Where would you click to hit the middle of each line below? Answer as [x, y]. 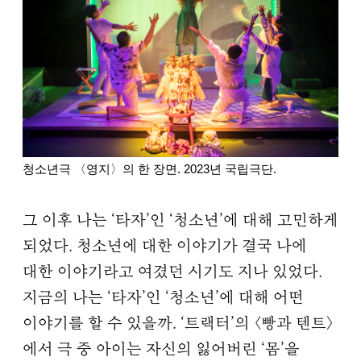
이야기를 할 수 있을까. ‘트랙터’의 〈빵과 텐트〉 [178, 324]
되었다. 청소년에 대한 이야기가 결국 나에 [165, 247]
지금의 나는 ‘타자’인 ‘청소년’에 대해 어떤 [163, 298]
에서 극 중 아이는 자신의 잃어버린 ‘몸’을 [161, 350]
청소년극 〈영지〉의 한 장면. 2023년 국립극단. [149, 168]
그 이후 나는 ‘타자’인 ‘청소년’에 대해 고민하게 [180, 221]
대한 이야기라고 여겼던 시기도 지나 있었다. [172, 272]
